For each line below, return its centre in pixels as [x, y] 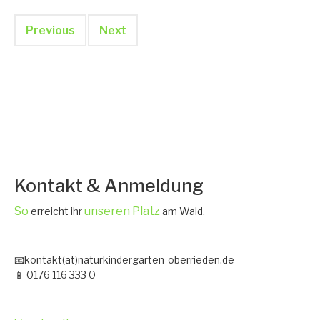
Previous [50, 30]
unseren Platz [122, 211]
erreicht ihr [56, 211]
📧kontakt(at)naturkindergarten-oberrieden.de [124, 260]
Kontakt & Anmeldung [109, 186]
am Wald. [182, 211]
